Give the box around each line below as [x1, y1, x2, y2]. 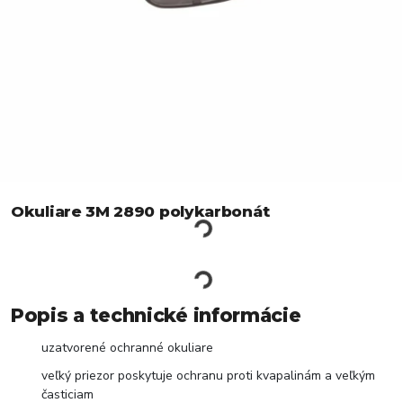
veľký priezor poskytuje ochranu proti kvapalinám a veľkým [41, 367, 375, 385]
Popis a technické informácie [11, 304, 301, 327]
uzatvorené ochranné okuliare [41, 339, 213, 357]
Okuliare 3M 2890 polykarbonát [11, 202, 270, 221]
